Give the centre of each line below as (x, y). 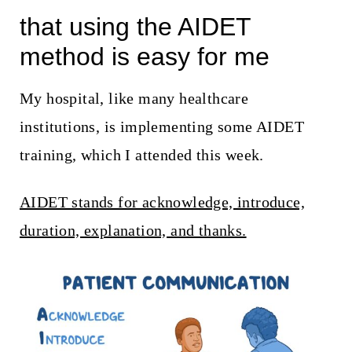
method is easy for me (144, 56)
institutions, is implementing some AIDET (161, 126)
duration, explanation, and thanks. (133, 230)
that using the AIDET (135, 26)
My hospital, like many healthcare (134, 98)
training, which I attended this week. (141, 154)
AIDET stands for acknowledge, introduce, (162, 202)
